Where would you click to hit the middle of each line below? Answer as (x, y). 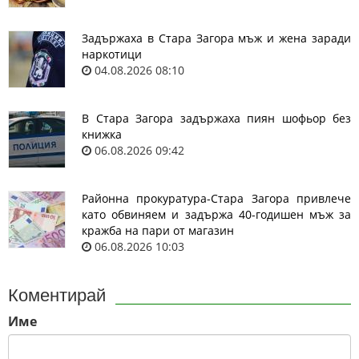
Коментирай (57, 296)
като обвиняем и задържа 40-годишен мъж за (216, 215)
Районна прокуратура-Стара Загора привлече (216, 199)
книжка (102, 135)
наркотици (112, 54)
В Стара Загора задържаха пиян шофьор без (216, 119)
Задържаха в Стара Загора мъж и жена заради (216, 38)
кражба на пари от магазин (158, 231)
